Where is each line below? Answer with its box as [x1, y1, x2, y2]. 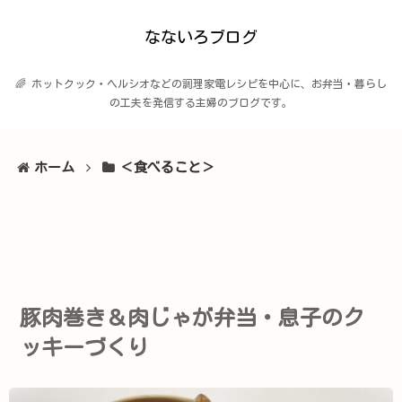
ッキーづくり [20, 336, 149, 358]
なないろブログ [144, 29, 258, 45]
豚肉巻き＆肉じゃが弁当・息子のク [20, 307, 364, 328]
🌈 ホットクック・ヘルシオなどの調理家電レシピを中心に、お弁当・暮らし [15, 78, 387, 89]
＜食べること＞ [119, 161, 214, 174]
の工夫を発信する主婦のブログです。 [109, 97, 293, 108]
